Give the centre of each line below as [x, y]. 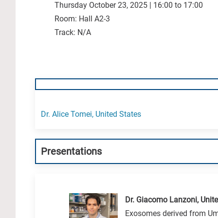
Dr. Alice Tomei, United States [91, 114]
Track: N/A [73, 32]
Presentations [71, 151]
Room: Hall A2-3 [82, 19]
